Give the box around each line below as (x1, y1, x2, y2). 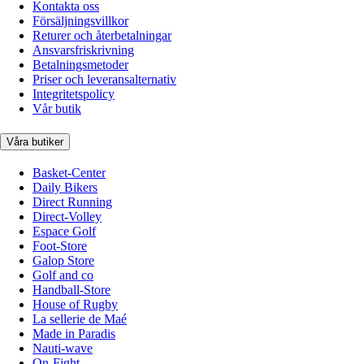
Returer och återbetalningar (32, 28, 171, 43)
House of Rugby (32, 297, 118, 311)
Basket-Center (32, 165, 106, 180)
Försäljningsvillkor (32, 14, 128, 28)
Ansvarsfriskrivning (32, 43, 134, 58)
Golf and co (32, 267, 93, 282)
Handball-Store (32, 282, 110, 297)
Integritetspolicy (32, 87, 115, 102)
